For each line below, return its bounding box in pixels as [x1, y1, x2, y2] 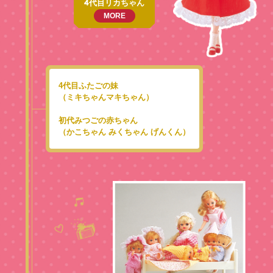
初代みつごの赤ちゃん [58, 116, 138, 126]
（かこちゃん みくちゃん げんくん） [58, 127, 190, 137]
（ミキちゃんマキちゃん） [58, 93, 154, 102]
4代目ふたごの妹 [58, 81, 118, 91]
